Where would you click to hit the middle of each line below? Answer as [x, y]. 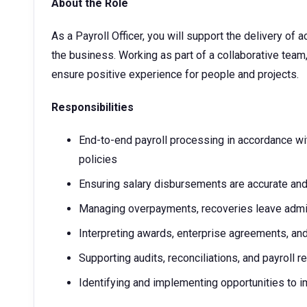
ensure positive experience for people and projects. [175, 74]
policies [98, 159]
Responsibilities [93, 107]
